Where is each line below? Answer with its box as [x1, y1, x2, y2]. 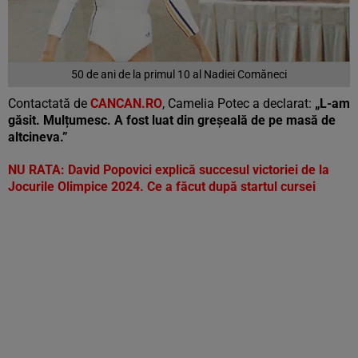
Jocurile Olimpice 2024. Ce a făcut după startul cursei [8, 179, 316, 195]
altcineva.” [8, 129, 68, 145]
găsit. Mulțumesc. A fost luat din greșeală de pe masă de [8, 113, 336, 129]
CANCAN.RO [90, 96, 162, 112]
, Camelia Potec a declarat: [162, 96, 315, 112]
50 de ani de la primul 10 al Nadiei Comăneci [71, 68, 287, 82]
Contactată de [8, 96, 90, 112]
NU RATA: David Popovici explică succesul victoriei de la [8, 162, 329, 178]
